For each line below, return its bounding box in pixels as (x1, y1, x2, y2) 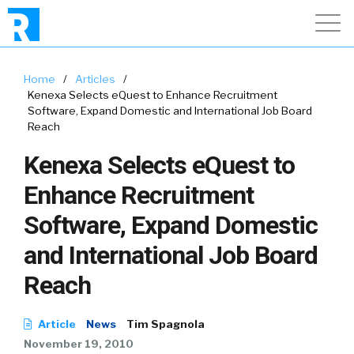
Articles (75, 73, 115, 85)
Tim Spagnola (126, 318, 205, 330)
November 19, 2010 (24, 337, 134, 350)
